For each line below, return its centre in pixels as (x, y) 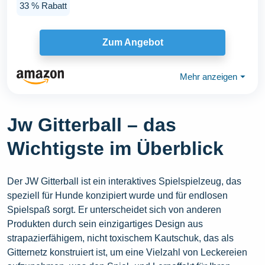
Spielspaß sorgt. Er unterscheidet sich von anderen (114, 209)
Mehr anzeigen (209, 77)
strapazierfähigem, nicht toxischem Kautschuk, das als (120, 238)
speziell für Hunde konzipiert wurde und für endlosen (117, 195)
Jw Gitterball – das (92, 125)
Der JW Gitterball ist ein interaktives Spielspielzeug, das (124, 181)
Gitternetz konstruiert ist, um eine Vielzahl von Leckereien (127, 252)
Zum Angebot (132, 43)
